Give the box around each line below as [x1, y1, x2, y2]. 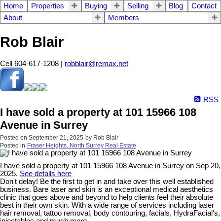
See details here [20, 170, 72, 178]
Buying [84, 2, 107, 10]
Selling [127, 2, 148, 10]
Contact [191, 2, 217, 10]
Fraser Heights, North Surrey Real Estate [27, 142, 136, 149]
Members [108, 14, 139, 22]
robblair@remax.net [65, 60, 128, 68]
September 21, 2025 [29, 134, 83, 142]
